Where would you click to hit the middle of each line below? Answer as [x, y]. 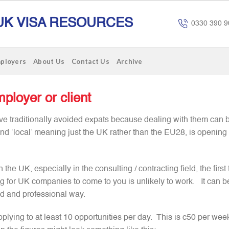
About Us [49, 61]
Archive [129, 61]
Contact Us [90, 61]
